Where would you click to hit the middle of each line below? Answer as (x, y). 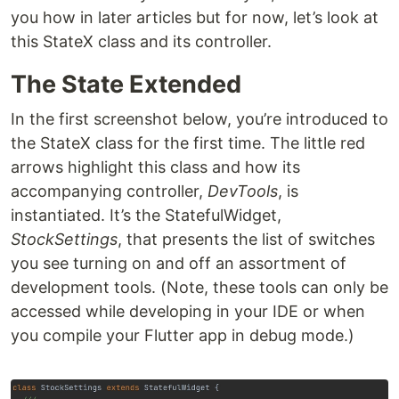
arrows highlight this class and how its (155, 167)
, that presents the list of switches (246, 239)
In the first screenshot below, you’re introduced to (199, 118)
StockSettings (64, 239)
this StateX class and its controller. (141, 41)
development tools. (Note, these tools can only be (199, 287)
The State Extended (126, 84)
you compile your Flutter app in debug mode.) (183, 335)
